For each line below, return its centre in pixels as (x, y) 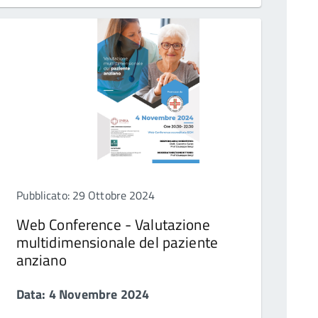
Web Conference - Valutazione (113, 225)
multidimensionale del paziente (117, 242)
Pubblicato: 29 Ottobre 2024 (86, 196)
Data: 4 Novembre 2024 (83, 295)
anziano (41, 260)
